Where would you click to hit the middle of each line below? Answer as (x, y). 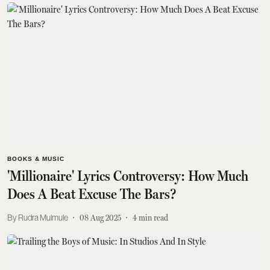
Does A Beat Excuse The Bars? (92, 194)
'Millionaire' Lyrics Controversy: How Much (128, 176)
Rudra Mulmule (43, 217)
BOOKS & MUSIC (36, 159)
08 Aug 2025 (100, 217)
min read (153, 217)
